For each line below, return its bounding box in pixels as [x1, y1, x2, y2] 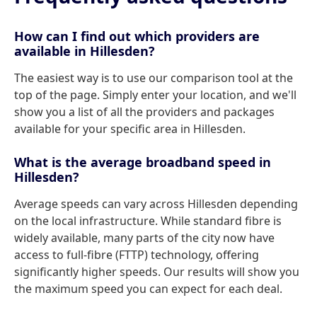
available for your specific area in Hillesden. [14, 121, 246, 137]
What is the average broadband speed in [14, 154, 271, 171]
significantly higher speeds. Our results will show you [14, 264, 299, 279]
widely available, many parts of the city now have [14, 230, 275, 246]
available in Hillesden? [14, 42, 155, 59]
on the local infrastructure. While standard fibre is [14, 213, 282, 229]
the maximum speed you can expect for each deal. [14, 281, 282, 296]
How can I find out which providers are [14, 28, 260, 45]
